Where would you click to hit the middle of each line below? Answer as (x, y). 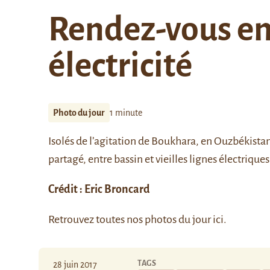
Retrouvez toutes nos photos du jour (130, 219)
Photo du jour (79, 113)
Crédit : (66, 189)
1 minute (126, 113)
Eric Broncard (117, 189)
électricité (120, 66)
